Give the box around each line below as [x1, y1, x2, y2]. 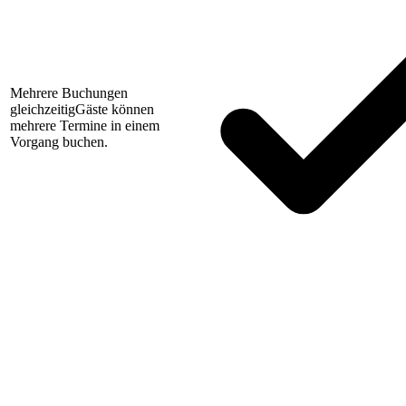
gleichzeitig [10, 101, 75, 118]
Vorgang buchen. [10, 134, 108, 150]
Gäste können [75, 101, 154, 118]
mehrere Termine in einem [10, 118, 159, 134]
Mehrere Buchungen [10, 85, 128, 101]
